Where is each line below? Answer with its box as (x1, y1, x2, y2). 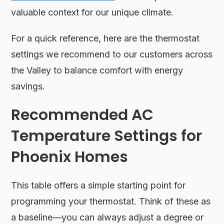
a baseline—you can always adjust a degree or (11, 211, 204, 222)
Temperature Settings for (11, 125, 202, 146)
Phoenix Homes (11, 146, 128, 167)
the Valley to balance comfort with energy (11, 64, 183, 75)
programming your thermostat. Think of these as (11, 195, 211, 206)
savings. (11, 80, 45, 91)
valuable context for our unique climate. (11, 6, 174, 17)
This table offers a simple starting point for (11, 179, 186, 190)
